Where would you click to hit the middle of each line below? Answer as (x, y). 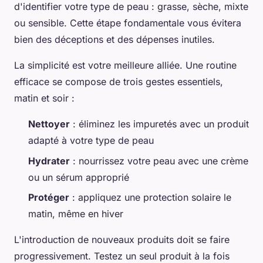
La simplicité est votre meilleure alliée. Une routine (125, 65)
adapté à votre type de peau (91, 141)
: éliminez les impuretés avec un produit (159, 124)
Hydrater (49, 161)
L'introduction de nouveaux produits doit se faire (122, 240)
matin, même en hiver (76, 214)
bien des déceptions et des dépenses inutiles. (114, 40)
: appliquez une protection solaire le (150, 198)
